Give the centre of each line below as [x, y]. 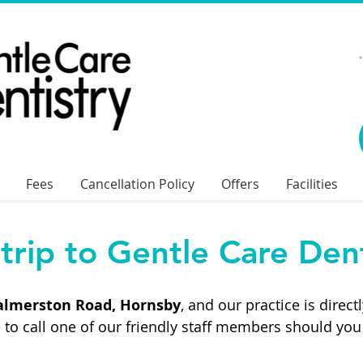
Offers [240, 184]
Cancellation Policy [137, 184]
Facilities [312, 184]
